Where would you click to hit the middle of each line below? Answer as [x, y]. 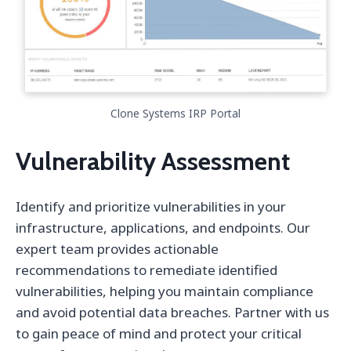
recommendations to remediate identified [147, 270]
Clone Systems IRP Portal [175, 114]
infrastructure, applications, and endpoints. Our [163, 228]
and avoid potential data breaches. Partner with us [172, 313]
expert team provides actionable [117, 249]
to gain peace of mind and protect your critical [159, 334]
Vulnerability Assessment [153, 161]
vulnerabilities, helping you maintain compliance [165, 291]
